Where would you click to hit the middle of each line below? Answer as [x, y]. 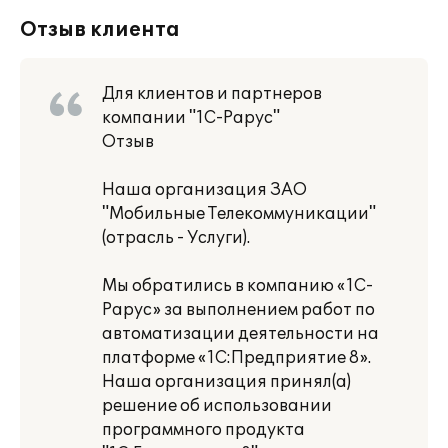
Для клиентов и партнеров [212, 94]
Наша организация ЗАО [204, 190]
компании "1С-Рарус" [191, 118]
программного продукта [203, 430]
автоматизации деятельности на [240, 334]
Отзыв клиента [100, 30]
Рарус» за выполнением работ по [238, 310]
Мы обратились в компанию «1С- [237, 286]
